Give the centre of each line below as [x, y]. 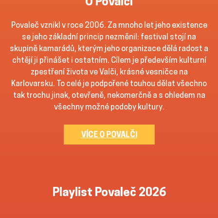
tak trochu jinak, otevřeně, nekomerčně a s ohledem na [109, 95]
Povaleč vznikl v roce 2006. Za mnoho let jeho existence [109, 25]
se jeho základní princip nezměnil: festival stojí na [109, 37]
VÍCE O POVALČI [109, 135]
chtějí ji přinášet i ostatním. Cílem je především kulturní [109, 60]
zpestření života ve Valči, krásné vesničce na [109, 72]
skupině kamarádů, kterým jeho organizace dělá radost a [109, 49]
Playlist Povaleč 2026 [109, 192]
